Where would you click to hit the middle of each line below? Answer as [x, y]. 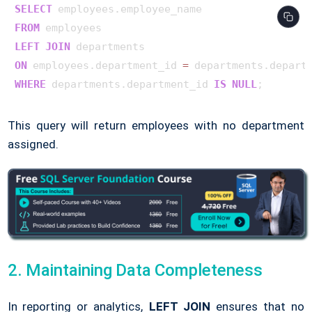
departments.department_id [130, 85]
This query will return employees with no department [156, 126]
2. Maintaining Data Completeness [135, 270]
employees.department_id [104, 66]
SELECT [33, 9]
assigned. [33, 145]
